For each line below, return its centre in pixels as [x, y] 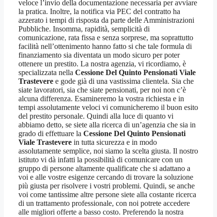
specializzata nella [47, 72]
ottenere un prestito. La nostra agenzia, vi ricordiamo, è [102, 63]
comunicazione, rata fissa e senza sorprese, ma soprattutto [106, 37]
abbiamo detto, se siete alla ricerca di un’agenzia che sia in [107, 124]
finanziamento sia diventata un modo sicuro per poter [99, 55]
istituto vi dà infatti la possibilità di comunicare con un [101, 159]
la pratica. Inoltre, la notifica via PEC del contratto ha [99, 11]
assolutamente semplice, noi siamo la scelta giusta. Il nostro [108, 151]
